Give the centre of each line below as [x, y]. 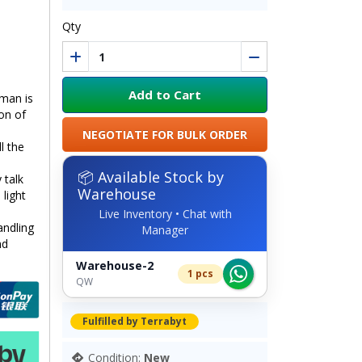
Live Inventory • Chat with [165, 213]
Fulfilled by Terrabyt [135, 322]
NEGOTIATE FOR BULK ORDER [165, 134]
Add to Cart [165, 94]
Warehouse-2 [115, 265]
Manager [165, 229]
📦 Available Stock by [151, 177]
